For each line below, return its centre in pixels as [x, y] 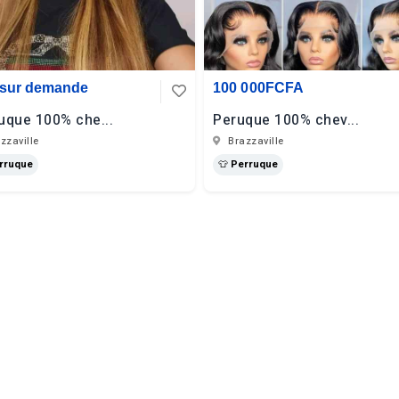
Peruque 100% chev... [286, 120]
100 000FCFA [259, 88]
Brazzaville [254, 141]
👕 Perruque [248, 164]
